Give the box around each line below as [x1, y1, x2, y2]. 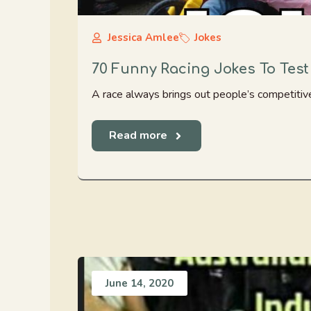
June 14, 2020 [106, 276, 174, 290]
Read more [109, 128, 167, 143]
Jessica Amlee [107, 31, 179, 44]
